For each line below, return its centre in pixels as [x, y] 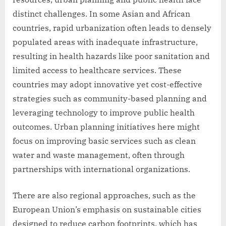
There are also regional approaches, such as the [104, 195]
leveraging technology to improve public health [104, 112]
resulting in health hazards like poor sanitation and [111, 56]
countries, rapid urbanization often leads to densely [112, 27]
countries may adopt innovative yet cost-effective [107, 84]
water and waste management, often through [99, 155]
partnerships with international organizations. [101, 169]
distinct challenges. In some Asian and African [101, 13]
